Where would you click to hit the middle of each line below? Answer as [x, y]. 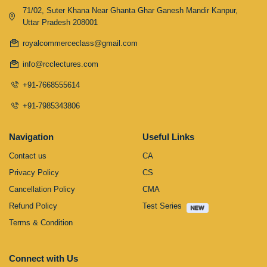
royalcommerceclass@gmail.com [80, 43]
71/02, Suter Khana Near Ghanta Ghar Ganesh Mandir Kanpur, [130, 10]
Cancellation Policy [42, 189]
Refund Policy [33, 206]
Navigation [31, 136]
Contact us [28, 156]
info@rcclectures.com [60, 64]
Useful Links [168, 136]
